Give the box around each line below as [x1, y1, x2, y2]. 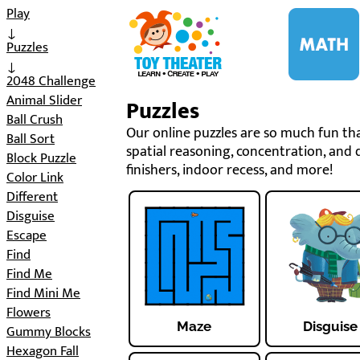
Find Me [6, 263, 52, 285]
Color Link [6, 166, 63, 189]
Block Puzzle [6, 147, 76, 170]
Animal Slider [6, 89, 82, 112]
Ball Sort [6, 128, 55, 150]
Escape [6, 224, 47, 247]
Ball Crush [6, 108, 63, 131]
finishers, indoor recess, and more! [126, 158, 333, 182]
